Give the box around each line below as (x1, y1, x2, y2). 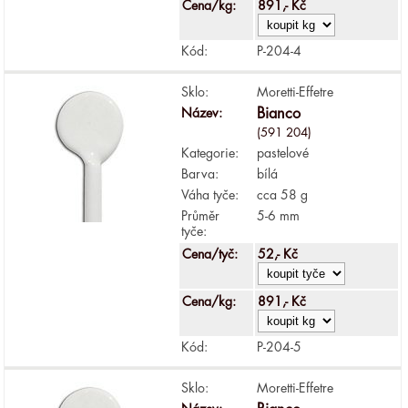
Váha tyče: (181, 188, 240, 201)
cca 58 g (257, 188, 309, 201)
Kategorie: (181, 146, 240, 159)
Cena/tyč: (182, 247, 242, 260)
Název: (181, 106, 223, 119)
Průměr (181, 209, 220, 222)
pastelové (257, 146, 310, 159)
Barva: (181, 167, 219, 180)
